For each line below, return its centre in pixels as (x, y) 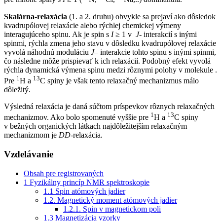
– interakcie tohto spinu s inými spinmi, (155, 52)
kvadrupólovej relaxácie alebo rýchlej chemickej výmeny (92, 25)
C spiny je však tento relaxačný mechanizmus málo (119, 80)
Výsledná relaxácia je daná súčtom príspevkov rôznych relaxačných (109, 106)
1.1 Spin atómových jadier (84, 191)
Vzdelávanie (29, 154)
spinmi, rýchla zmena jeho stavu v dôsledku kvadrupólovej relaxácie (110, 43)
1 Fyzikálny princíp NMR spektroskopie (87, 182)
